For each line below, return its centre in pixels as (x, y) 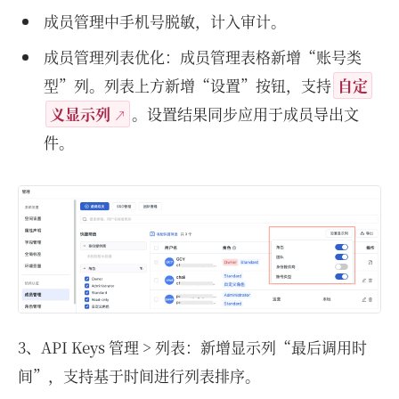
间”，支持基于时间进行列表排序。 (139, 376)
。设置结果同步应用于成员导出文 (245, 113)
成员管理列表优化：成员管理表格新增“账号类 (202, 56)
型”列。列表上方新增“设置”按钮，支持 (187, 85)
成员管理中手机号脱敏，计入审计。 (164, 20)
